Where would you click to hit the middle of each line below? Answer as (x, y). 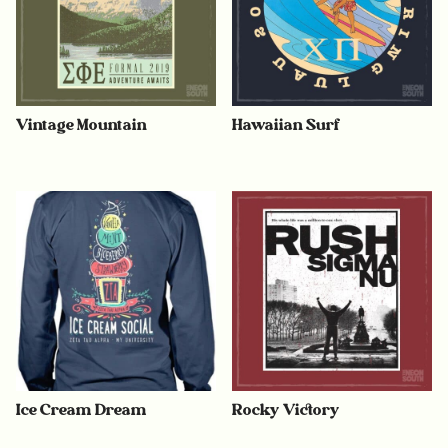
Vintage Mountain (81, 124)
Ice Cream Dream (81, 410)
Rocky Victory (286, 410)
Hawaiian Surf (286, 124)
